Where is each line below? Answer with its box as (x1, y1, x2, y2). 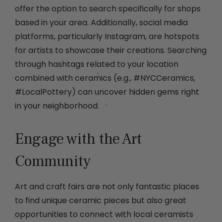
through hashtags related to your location (15, 58, 178, 70)
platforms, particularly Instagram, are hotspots (15, 31, 199, 43)
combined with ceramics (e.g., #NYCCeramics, (15, 72, 195, 84)
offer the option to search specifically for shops (15, 3, 201, 15)
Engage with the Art (15, 129, 142, 149)
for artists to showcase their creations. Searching (15, 45, 207, 56)
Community (15, 152, 91, 171)
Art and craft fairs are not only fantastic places (15, 181, 199, 193)
